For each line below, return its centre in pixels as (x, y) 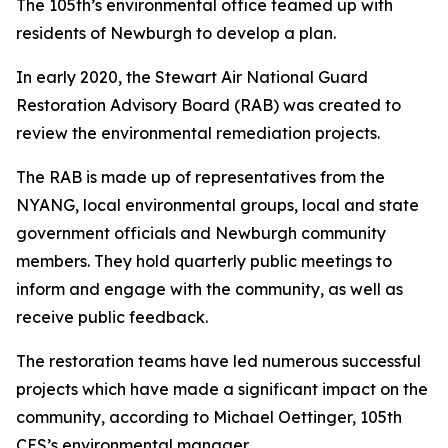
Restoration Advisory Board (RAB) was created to (208, 105)
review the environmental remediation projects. (198, 133)
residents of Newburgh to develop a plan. (176, 33)
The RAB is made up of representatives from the (200, 177)
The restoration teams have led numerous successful (218, 361)
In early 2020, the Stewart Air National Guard (192, 77)
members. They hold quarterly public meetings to (204, 261)
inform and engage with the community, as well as (209, 289)
